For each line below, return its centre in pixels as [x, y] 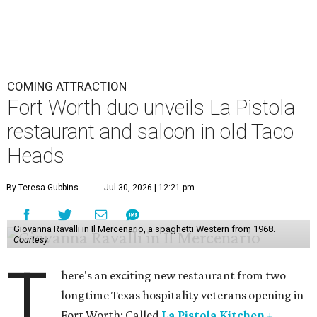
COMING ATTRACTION [67, 87]
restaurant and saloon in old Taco [150, 132]
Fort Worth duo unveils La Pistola [151, 108]
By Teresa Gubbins [42, 188]
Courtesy [30, 240]
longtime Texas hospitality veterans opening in [183, 295]
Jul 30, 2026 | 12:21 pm [149, 188]
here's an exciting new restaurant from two [174, 276]
